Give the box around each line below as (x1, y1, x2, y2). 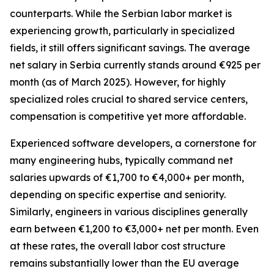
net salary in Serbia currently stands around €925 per (10, 59, 261, 71)
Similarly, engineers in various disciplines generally (10, 206, 248, 218)
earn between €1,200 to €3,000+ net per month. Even (10, 223, 259, 235)
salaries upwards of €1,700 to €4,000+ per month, (10, 171, 244, 183)
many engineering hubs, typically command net (10, 154, 233, 166)
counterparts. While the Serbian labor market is (10, 7, 232, 20)
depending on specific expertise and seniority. (10, 188, 226, 201)
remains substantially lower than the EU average (10, 257, 239, 269)
